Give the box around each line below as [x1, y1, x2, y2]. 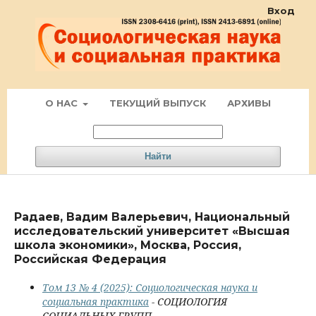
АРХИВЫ [227, 97, 272, 109]
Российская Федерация [14, 253, 166, 267]
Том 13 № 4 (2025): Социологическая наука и [42, 281, 257, 295]
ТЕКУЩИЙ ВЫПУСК [109, 97, 207, 109]
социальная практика [42, 295, 149, 309]
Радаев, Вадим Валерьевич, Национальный [14, 210, 290, 224]
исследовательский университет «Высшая [14, 224, 290, 238]
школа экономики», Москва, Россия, [14, 238, 241, 253]
